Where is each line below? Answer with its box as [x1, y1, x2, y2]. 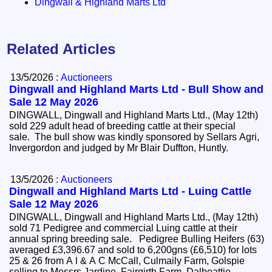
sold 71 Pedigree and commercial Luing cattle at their [9, 223, 238, 234]
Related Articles [7, 41, 116, 58]
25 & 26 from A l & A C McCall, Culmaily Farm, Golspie [9, 256, 245, 267]
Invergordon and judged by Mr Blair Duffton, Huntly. [9, 143, 234, 154]
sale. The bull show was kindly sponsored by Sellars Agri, [9, 132, 260, 143]
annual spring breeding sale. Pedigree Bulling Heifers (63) [9, 234, 140, 245]
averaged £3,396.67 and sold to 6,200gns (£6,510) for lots [9, 245, 257, 256]
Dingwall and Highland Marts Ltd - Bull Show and [9, 83, 264, 96]
